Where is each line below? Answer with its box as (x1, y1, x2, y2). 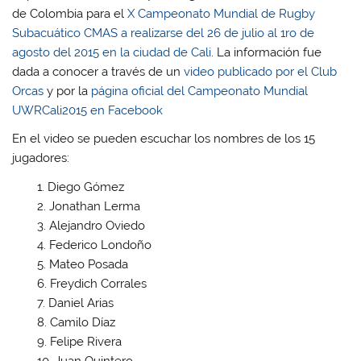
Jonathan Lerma (48, 198, 140, 214)
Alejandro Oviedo (48, 218, 145, 233)
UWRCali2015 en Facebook (12, 102, 164, 118)
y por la (44, 83, 92, 98)
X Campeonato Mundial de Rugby (127, 6, 316, 21)
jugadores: (12, 151, 70, 166)
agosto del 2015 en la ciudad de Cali (12, 44, 212, 60)
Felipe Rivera (49, 334, 122, 349)
